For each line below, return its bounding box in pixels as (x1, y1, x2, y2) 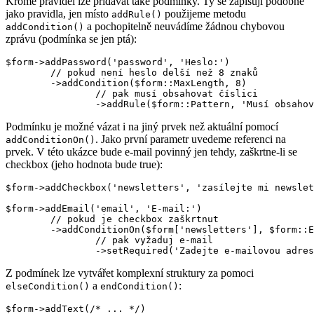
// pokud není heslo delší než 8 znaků (6, 67, 50, 78)
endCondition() (100, 281, 179, 292)
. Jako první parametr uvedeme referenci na (95, 133, 286, 146)
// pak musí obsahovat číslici (6, 88, 95, 100)
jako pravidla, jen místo (6, 8, 111, 20)
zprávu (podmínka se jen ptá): (6, 33, 137, 46)
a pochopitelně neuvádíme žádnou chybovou (84, 20, 285, 33)
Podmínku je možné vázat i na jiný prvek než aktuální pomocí (6, 121, 278, 133)
